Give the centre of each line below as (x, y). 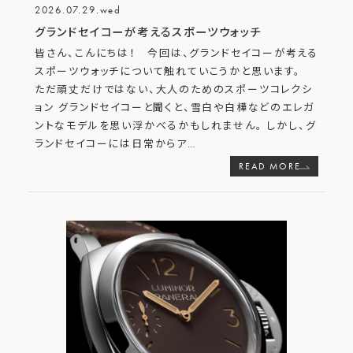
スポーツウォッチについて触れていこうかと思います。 (171, 71)
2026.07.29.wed (78, 10)
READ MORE (270, 167)
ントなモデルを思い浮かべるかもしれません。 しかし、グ (175, 125)
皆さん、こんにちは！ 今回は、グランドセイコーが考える (176, 53)
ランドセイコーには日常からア (111, 143)
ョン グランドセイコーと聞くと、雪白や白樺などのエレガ (174, 107)
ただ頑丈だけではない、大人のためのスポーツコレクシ (173, 89)
